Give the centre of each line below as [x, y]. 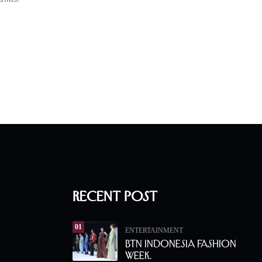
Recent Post [115, 196]
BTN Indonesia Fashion [181, 244]
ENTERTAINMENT [154, 230]
